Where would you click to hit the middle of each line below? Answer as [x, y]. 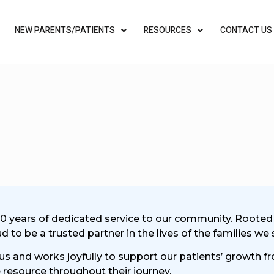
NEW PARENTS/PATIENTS [65, 31]
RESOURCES [167, 31]
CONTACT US [246, 31]
